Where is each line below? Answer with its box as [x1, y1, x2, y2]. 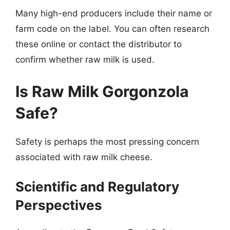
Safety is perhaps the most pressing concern [15, 136, 199, 147]
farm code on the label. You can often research [15, 24, 209, 34]
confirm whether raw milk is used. [15, 54, 155, 65]
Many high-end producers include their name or [15, 8, 212, 18]
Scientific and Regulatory [15, 179, 179, 195]
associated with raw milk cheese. [15, 151, 152, 162]
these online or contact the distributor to [15, 39, 182, 49]
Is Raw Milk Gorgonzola [15, 82, 188, 101]
